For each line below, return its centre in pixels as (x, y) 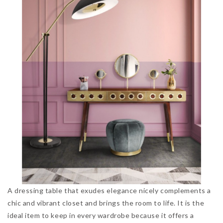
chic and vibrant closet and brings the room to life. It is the (106, 203)
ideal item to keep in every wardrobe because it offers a (101, 216)
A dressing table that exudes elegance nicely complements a (109, 191)
